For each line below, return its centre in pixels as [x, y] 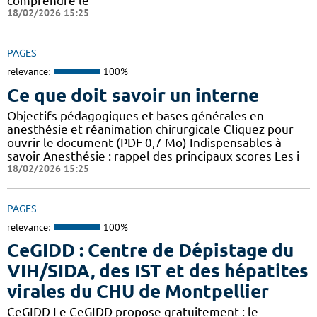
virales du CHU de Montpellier [138, 292]
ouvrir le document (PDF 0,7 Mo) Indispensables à [144, 142]
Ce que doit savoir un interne [133, 95]
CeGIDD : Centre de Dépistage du [150, 250]
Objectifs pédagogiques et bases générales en [136, 115]
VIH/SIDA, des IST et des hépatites [158, 271]
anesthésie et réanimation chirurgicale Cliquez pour [150, 129]
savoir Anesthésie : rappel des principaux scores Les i [153, 156]
